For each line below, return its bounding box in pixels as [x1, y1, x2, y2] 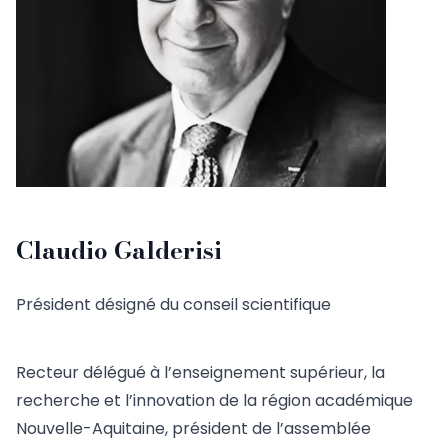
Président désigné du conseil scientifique [16, 293, 331, 317]
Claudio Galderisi [16, 232, 222, 270]
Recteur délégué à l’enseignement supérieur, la [16, 361, 385, 385]
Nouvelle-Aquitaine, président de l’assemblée [16, 417, 371, 441]
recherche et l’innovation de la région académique [16, 389, 413, 413]
